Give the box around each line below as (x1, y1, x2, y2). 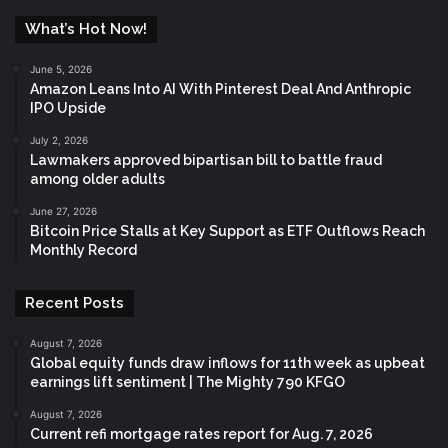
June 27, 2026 (30, 204, 97, 217)
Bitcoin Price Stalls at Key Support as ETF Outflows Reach (30, 222, 425, 239)
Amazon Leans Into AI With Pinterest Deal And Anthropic (30, 80, 411, 97)
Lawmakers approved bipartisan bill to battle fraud (30, 151, 382, 168)
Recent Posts (25, 293, 124, 312)
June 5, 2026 (30, 62, 92, 75)
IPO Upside (30, 99, 106, 116)
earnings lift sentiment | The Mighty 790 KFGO (30, 373, 345, 390)
